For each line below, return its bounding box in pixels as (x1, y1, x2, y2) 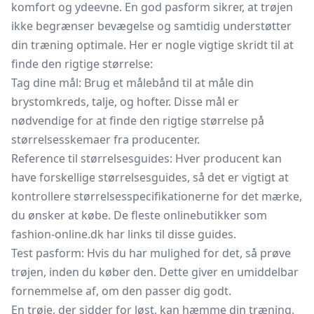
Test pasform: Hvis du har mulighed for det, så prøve (11, 245, 291, 261)
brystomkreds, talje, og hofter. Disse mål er (11, 94, 239, 109)
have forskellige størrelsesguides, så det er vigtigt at (11, 170, 289, 185)
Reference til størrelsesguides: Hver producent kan (11, 151, 282, 166)
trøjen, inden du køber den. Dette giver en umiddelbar (11, 264, 299, 280)
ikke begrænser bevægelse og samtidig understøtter (11, 18, 292, 34)
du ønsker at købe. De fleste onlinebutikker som (11, 207, 267, 223)
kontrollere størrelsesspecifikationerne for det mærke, (11, 189, 302, 204)
